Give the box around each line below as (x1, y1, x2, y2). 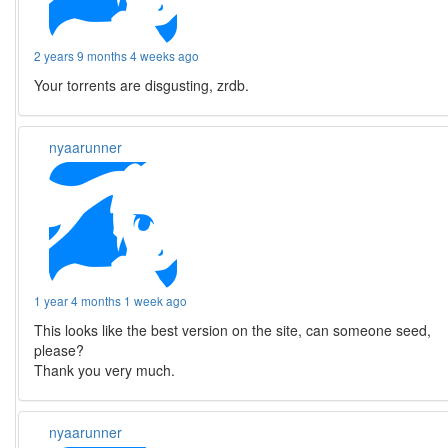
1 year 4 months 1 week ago (34, 292, 188, 310)
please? (34, 340, 85, 361)
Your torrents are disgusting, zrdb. (34, 75, 250, 96)
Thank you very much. (34, 360, 176, 381)
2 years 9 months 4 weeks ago (34, 47, 200, 65)
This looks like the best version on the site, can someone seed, (34, 320, 432, 341)
